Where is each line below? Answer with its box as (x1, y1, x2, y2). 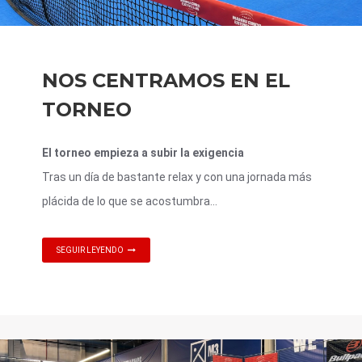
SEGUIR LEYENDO (57, 246, 124, 255)
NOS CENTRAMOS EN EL (42, 69, 290, 92)
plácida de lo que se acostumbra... (42, 195, 217, 208)
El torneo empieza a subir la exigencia (42, 146, 244, 159)
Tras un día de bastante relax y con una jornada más (42, 170, 312, 183)
